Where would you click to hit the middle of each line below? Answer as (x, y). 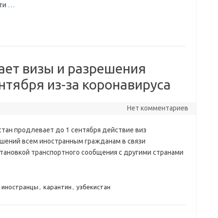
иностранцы (20, 187)
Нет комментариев (157, 108)
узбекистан (93, 187)
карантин (57, 187)
